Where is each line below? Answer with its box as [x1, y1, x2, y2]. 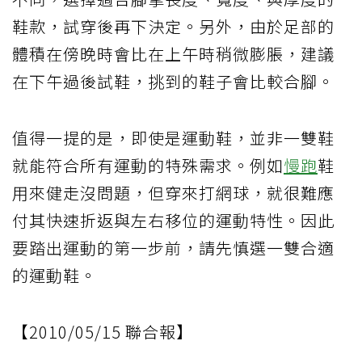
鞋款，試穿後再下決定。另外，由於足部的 [12, 14, 335, 38]
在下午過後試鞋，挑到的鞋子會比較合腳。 [12, 69, 335, 93]
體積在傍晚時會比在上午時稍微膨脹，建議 [12, 41, 335, 65]
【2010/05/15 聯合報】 [12, 319, 193, 343]
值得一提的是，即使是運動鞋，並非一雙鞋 [12, 125, 335, 149]
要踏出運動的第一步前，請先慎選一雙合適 [12, 235, 335, 259]
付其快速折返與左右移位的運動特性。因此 [12, 208, 335, 232]
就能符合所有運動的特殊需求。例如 [12, 153, 284, 177]
